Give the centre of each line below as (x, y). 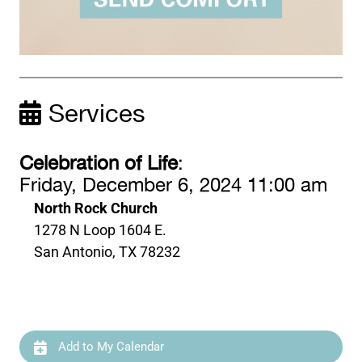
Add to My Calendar (110, 347)
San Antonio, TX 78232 (107, 252)
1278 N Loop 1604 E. (101, 230)
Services (94, 114)
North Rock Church (96, 208)
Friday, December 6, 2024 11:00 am (174, 186)
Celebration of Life (99, 164)
